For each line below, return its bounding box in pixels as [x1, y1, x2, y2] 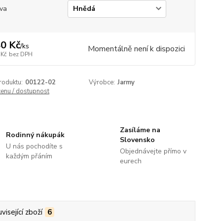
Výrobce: [89, 78, 115, 87]
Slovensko [119, 135, 155, 145]
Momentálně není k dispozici [87, 43, 185, 54]
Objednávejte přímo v [119, 147, 186, 156]
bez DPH [8, 50, 33, 58]
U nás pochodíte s [6, 142, 63, 151]
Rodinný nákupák [6, 130, 65, 140]
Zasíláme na [119, 125, 160, 135]
